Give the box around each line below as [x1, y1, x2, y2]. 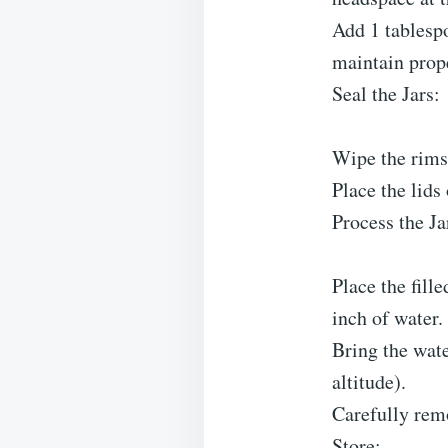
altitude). [332, 368, 406, 395]
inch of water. [332, 304, 443, 331]
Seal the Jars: [332, 80, 440, 107]
